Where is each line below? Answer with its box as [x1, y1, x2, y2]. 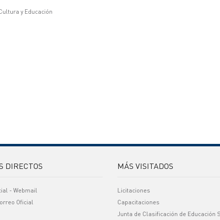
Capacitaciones [117, 198, 160, 206]
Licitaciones [117, 187, 150, 194]
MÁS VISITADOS [117, 161, 173, 171]
